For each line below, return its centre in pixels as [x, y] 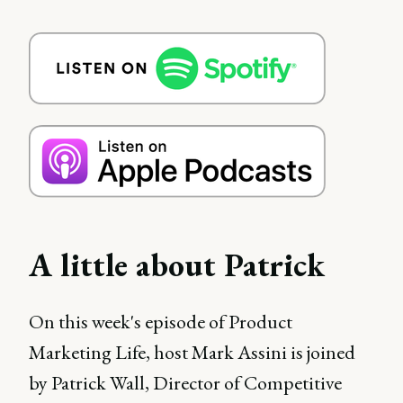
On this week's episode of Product [161, 322]
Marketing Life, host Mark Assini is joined [192, 352]
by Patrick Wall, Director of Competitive [185, 383]
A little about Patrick [177, 265]
